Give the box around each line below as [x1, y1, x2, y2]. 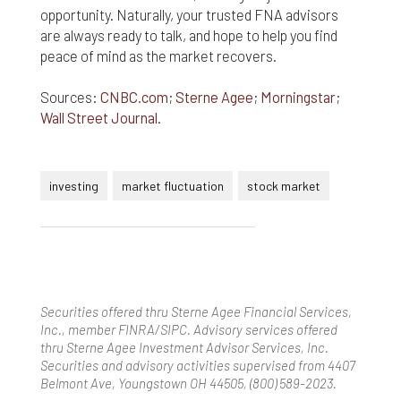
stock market [247, 178, 320, 193]
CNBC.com [100, 88, 168, 106]
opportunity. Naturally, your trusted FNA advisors [40, 5, 338, 23]
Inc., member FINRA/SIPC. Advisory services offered [40, 321, 337, 337]
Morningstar [260, 88, 336, 106]
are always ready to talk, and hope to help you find [40, 26, 337, 44]
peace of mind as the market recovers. [40, 47, 277, 64]
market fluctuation [122, 178, 224, 193]
